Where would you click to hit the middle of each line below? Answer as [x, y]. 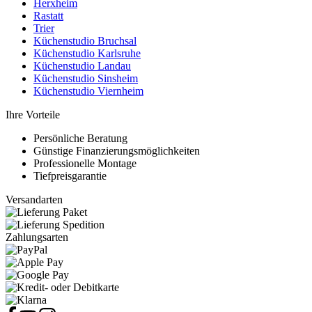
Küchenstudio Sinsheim [86, 78]
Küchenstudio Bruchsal [85, 40]
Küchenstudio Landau [82, 65]
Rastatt [48, 15]
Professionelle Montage [85, 163]
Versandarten [34, 199]
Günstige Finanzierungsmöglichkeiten [117, 150]
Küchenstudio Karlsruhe [87, 53]
